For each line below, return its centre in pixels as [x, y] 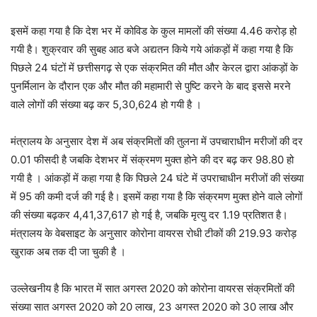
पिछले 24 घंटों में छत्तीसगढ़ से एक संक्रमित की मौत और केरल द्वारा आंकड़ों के [154, 68]
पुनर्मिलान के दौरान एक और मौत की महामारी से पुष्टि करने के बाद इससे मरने [151, 86]
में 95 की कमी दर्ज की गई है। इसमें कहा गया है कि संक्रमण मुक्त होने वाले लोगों [156, 196]
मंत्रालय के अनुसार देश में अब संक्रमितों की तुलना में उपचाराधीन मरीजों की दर [157, 141]
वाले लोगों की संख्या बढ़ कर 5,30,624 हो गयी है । [106, 104]
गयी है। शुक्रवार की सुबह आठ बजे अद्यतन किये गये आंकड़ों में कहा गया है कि [152, 49]
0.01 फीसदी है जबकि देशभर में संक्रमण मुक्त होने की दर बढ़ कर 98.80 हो [152, 160]
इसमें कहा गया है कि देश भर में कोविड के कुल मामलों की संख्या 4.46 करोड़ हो [154, 31]
